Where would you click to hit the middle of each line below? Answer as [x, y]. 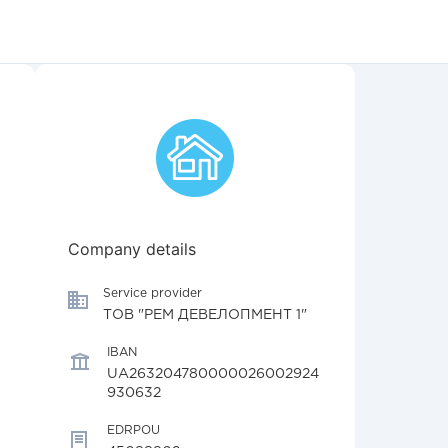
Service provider [152, 293]
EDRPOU [133, 430]
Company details [132, 249]
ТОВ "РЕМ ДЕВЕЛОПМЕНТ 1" [205, 315]
